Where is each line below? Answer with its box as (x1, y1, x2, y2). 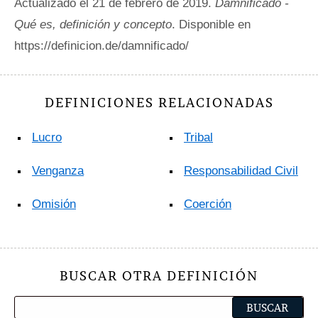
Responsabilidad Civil (184, 164, 298, 177)
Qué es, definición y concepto (14, 18, 172, 31)
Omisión (32, 197, 76, 211)
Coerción (184, 197, 231, 211)
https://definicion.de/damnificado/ (14, 39, 189, 53)
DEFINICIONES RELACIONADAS (44, 94, 274, 111)
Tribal (184, 131, 213, 144)
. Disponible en (172, 18, 251, 31)
